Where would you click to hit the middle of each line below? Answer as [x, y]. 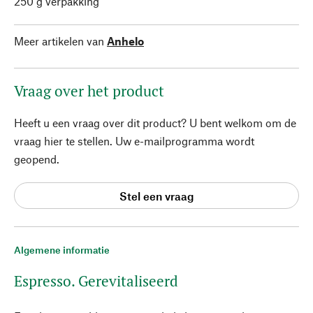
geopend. [37, 159]
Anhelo [125, 41]
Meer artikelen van [59, 41]
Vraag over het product [89, 91]
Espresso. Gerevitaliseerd [96, 281]
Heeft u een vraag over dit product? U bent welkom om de [155, 123]
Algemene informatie [62, 250]
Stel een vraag [156, 196]
